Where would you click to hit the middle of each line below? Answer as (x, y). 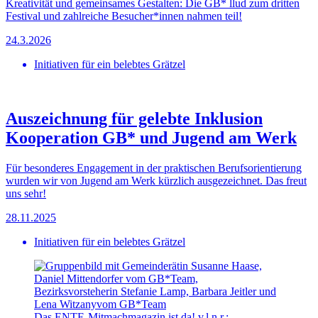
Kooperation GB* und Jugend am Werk (151, 138)
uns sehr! (26, 194)
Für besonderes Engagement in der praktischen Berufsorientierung (154, 168)
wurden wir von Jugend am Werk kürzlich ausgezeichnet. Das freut (156, 181)
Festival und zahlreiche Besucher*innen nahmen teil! (124, 16)
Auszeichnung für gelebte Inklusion (134, 119)
